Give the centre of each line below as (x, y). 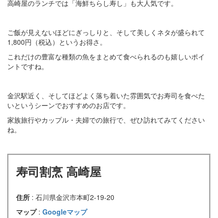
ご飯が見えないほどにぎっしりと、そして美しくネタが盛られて (106, 32)
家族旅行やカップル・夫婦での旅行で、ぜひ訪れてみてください (106, 120)
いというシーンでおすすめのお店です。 (69, 105)
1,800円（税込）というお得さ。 (57, 42)
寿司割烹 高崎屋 (59, 172)
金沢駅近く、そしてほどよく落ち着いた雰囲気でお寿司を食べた (106, 96)
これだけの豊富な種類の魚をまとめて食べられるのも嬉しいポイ (106, 57)
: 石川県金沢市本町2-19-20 (73, 197)
